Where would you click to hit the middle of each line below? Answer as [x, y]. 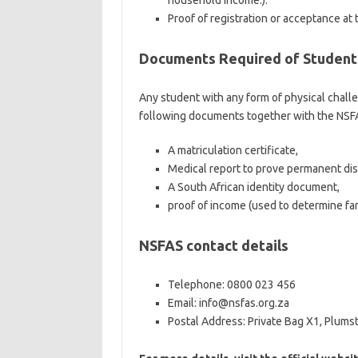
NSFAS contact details [213, 245]
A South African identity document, [253, 187]
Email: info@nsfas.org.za [228, 303]
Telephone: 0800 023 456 [231, 284]
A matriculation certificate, [233, 150]
